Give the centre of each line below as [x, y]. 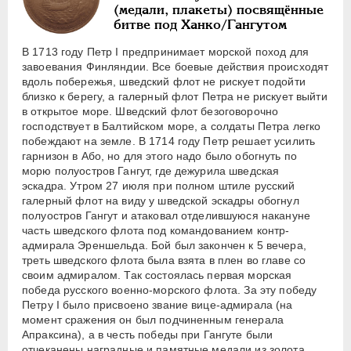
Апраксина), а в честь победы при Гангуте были [148, 335]
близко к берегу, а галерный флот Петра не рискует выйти [175, 97]
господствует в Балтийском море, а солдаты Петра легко [172, 127]
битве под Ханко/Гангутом [200, 25]
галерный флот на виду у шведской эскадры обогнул [161, 201]
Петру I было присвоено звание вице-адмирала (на [157, 305]
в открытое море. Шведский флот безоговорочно [150, 112]
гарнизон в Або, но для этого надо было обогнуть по [160, 156]
